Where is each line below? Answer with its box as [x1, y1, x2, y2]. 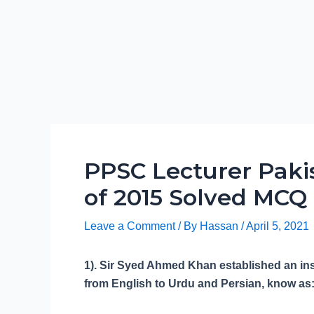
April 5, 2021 [246, 220, 309, 232]
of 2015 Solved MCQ [84, 184, 307, 211]
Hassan [200, 220, 241, 232]
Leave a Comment [84, 220, 175, 232]
